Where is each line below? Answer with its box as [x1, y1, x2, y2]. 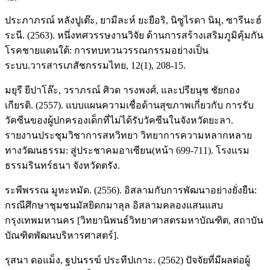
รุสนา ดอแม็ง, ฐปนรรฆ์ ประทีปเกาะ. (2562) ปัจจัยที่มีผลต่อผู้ [5, 254, 250, 265]
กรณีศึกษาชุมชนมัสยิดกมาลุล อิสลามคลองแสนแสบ [5, 199, 223, 210]
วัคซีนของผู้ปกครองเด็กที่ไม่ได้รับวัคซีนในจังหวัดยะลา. [5, 115, 233, 125]
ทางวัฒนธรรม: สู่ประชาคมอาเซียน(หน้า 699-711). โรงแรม [5, 145, 250, 155]
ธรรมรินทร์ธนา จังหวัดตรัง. [5, 160, 120, 171]
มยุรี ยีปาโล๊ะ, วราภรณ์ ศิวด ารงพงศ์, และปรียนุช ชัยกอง [5, 84, 240, 95]
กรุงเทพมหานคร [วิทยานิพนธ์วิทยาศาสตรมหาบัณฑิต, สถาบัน [5, 215, 263, 225]
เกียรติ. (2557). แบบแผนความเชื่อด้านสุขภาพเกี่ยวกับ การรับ [5, 99, 254, 110]
